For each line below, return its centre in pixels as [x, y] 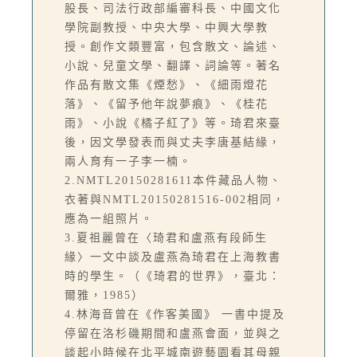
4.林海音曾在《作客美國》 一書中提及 [175, 314]
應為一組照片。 [109, 219]
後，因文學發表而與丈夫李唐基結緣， [173, 142]
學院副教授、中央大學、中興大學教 [167, 27]
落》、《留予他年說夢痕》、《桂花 [167, 104]
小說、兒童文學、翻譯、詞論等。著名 [173, 66]
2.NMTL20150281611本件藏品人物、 [173, 180]
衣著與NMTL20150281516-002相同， [175, 200]
